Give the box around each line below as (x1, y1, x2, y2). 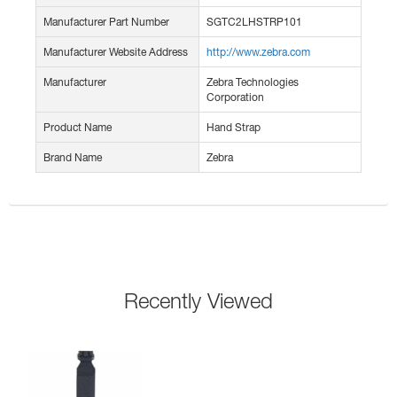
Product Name (43, 121, 112, 135)
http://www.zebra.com (206, 45, 310, 59)
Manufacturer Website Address (43, 45, 188, 59)
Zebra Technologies (206, 75, 299, 90)
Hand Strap (206, 121, 261, 135)
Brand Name (43, 151, 102, 165)
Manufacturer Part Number (43, 15, 169, 29)
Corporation (206, 90, 264, 105)
